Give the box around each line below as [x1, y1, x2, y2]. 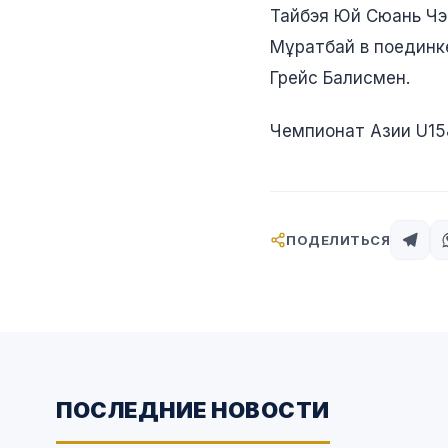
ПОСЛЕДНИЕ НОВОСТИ [56, 395, 330, 422]
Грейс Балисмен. [270, 67, 410, 88]
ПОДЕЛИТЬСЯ [286, 231, 390, 248]
